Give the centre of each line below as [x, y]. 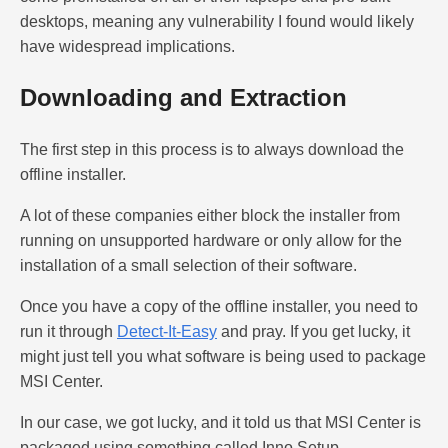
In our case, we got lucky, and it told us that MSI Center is [220, 422]
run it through [68, 331]
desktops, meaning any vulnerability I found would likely [217, 21]
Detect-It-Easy [167, 331]
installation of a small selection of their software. [188, 265]
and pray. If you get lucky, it [313, 331]
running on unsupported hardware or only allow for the [211, 240]
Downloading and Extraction [183, 97]
